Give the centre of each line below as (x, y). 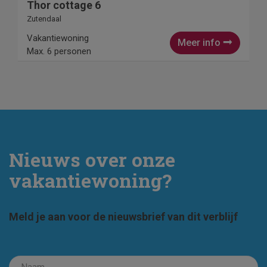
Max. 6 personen (59, 52)
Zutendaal (44, 19)
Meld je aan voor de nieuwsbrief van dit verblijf (123, 217)
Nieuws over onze (92, 160)
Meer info (200, 43)
